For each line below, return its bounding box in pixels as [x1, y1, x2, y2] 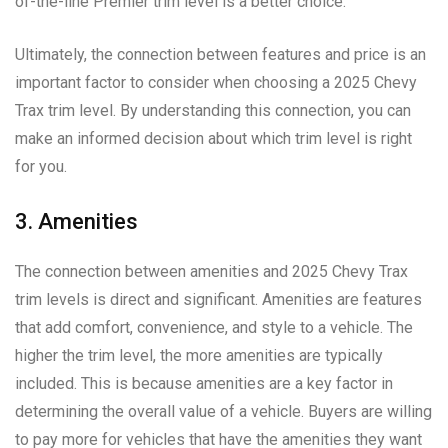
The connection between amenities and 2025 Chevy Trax [15, 261, 408, 281]
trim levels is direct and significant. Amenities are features [15, 289, 422, 309]
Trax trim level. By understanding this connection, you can [15, 100, 411, 120]
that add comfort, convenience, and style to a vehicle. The [15, 317, 413, 337]
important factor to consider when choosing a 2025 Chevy [15, 72, 417, 92]
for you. [15, 156, 67, 176]
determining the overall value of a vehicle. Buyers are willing [15, 401, 432, 421]
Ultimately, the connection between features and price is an [15, 44, 426, 64]
